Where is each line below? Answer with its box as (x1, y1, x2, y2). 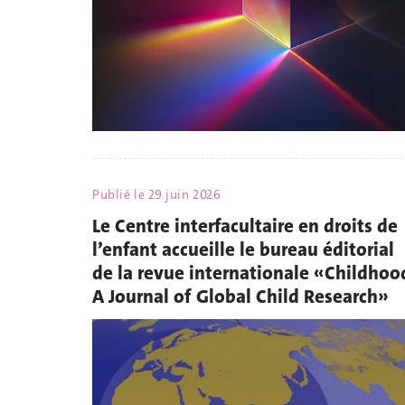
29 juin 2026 (147, 186, 221, 203)
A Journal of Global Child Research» (92, 283, 389, 309)
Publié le (92, 186, 148, 203)
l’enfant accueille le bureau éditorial (92, 236, 394, 262)
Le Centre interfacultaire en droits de (92, 212, 398, 239)
